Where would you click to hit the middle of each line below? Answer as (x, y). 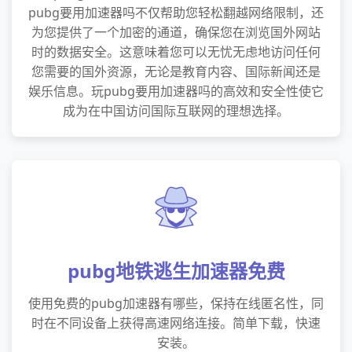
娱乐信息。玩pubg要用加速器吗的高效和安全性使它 (176, 91)
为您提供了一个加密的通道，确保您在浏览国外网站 (176, 32)
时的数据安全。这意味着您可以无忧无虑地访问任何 (176, 52)
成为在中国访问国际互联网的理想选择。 (176, 111)
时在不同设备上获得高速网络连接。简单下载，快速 (176, 323)
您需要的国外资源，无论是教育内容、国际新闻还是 (176, 71)
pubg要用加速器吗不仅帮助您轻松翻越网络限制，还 (176, 13)
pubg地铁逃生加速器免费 (176, 271)
